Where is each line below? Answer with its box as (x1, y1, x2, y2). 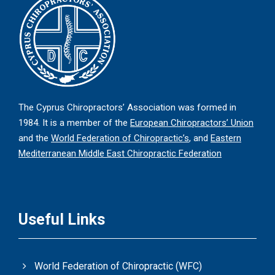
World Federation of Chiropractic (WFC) (34, 260, 202, 273)
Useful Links (18, 211, 105, 229)
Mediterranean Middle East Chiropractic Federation (18, 148, 222, 160)
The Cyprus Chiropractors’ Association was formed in (18, 102, 236, 114)
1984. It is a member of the (18, 117, 130, 129)
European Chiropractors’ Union (130, 117, 254, 129)
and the (18, 133, 51, 144)
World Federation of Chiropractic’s (51, 133, 189, 144)
